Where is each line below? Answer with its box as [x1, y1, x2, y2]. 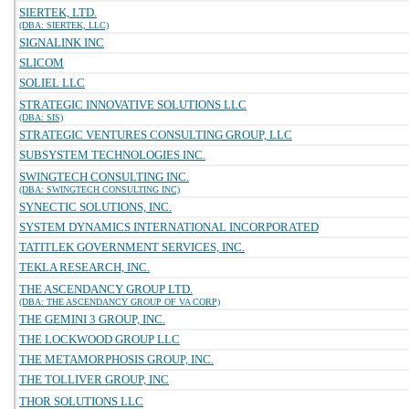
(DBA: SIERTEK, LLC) [19, 20, 109, 30]
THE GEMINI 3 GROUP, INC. [19, 312, 165, 326]
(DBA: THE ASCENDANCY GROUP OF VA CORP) [19, 297, 220, 307]
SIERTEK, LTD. [19, 5, 97, 19]
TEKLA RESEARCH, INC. [19, 260, 150, 274]
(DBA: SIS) [19, 112, 63, 122]
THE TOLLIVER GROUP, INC [19, 372, 169, 386]
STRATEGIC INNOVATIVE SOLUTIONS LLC [19, 98, 246, 111]
